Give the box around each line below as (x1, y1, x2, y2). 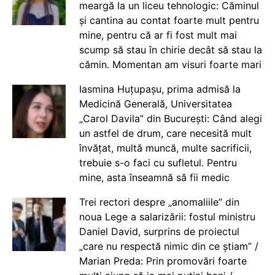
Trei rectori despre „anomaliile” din (79, 195, 239, 208)
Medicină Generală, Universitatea (79, 97, 232, 110)
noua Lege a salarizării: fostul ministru (79, 210, 255, 223)
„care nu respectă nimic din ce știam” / (79, 239, 258, 252)
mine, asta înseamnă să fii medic (79, 171, 230, 184)
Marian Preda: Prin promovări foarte (79, 254, 247, 267)
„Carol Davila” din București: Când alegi (79, 112, 262, 125)
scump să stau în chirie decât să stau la (79, 43, 262, 56)
